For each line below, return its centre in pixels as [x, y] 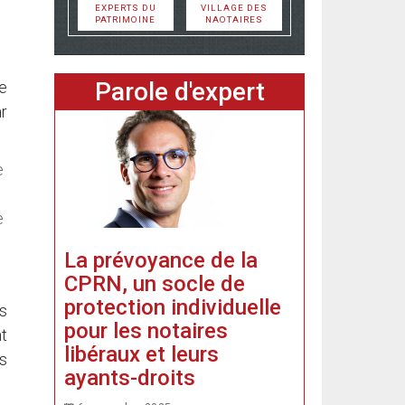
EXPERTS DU [125, 8]
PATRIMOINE [125, 19]
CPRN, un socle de [155, 283]
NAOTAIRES [234, 19]
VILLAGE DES [234, 8]
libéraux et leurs [141, 354]
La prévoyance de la [161, 260]
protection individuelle [173, 307]
